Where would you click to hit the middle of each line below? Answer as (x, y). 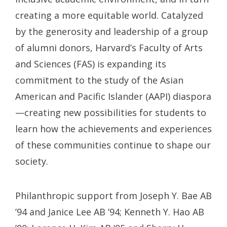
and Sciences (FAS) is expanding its (91, 64)
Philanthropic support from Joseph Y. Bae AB (113, 195)
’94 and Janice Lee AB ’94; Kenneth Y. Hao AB (110, 212)
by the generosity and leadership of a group (112, 31)
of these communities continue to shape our (113, 145)
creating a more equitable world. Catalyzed (109, 15)
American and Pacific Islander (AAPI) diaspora (113, 96)
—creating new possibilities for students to (111, 112)
